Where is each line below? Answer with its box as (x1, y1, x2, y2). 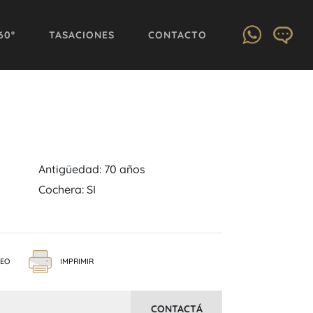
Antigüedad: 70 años (38, 162, 145, 176)
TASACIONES (49, 28, 115, 41)
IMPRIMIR (60, 256, 94, 266)
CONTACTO (148, 28, 207, 41)
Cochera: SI (38, 182, 96, 196)
